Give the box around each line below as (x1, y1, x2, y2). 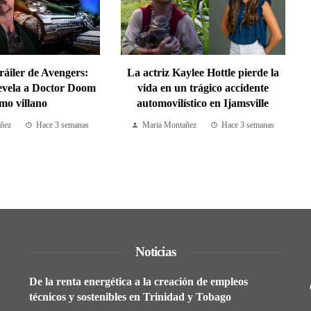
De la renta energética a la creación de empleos (29, 276, 249, 288)
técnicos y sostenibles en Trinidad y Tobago (29, 291, 232, 303)
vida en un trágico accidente (137, 82, 269, 94)
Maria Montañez (142, 120, 197, 131)
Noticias (135, 244, 176, 260)
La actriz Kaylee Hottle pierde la (126, 67, 279, 79)
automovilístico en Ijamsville (137, 97, 269, 110)
